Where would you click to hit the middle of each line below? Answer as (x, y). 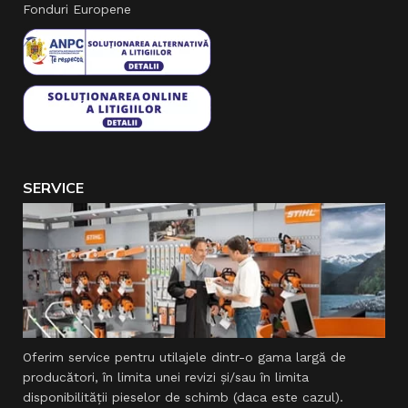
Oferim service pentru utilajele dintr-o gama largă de (184, 357)
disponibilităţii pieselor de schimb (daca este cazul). (183, 398)
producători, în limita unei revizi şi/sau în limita (166, 377)
